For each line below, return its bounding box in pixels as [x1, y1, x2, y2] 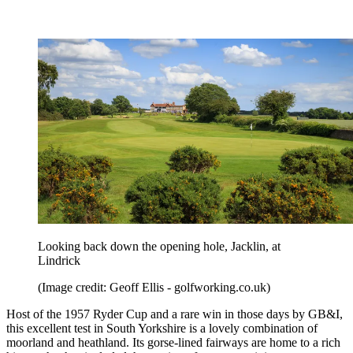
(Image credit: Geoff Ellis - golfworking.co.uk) [38, 280, 270, 294]
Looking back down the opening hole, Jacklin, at [38, 239, 281, 253]
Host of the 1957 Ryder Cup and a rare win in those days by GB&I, [6, 307, 343, 321]
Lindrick [38, 253, 80, 267]
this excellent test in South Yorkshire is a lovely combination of [6, 321, 318, 335]
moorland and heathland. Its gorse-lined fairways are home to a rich [6, 335, 340, 349]
